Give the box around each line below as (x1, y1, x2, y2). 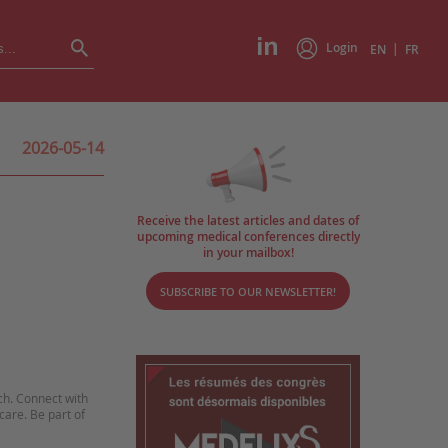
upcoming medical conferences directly (136, 228, 360, 245)
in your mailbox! (202, 244, 294, 261)
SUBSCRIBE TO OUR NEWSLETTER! (160, 283, 336, 299)
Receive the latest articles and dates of (137, 212, 359, 229)
